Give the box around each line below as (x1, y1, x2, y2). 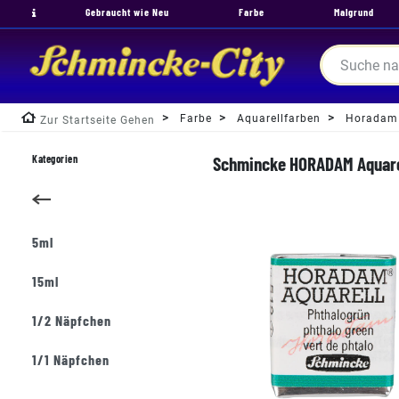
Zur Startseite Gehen (40, 114, 155, 126)
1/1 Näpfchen (32, 351, 110, 368)
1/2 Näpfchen (32, 312, 111, 329)
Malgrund (334, 5, 374, 18)
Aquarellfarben (233, 112, 321, 125)
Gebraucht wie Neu (85, 5, 169, 18)
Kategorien (32, 152, 77, 165)
